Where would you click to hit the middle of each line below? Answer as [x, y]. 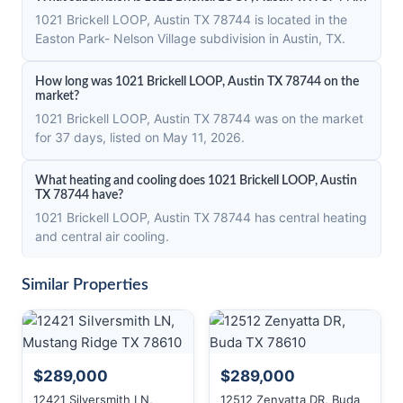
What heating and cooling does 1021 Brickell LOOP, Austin [196, 181]
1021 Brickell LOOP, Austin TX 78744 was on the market [199, 118]
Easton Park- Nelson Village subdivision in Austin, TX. [190, 38]
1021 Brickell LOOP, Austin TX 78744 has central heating [201, 217]
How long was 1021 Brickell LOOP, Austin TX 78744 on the [197, 82]
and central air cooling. [102, 236]
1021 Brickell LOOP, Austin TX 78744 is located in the [191, 19]
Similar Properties [85, 285]
